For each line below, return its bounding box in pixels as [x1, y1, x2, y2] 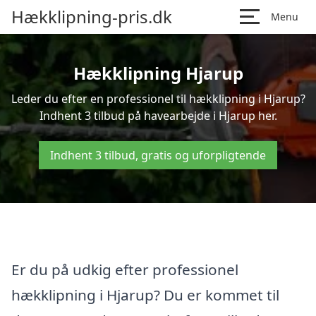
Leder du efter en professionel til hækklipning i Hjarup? [11, 91, 305, 107]
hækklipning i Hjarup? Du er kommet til [11, 284, 279, 305]
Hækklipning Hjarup [73, 61, 243, 85]
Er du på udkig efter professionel [11, 259, 238, 279]
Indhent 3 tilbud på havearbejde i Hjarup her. [39, 108, 277, 123]
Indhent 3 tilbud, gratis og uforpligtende [50, 147, 266, 163]
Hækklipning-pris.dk [11, 5, 172, 28]
